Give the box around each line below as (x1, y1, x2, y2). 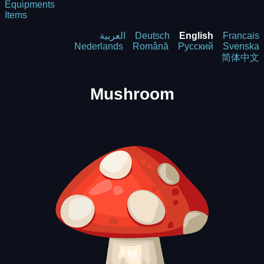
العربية (100, 31, 126, 41)
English (179, 31, 213, 41)
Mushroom (90, 84, 174, 103)
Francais (223, 31, 259, 41)
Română (133, 41, 169, 51)
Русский (178, 41, 213, 51)
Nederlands (74, 41, 123, 51)
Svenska (223, 41, 259, 51)
